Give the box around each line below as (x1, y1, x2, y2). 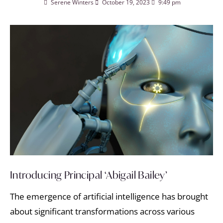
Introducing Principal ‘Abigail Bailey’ (10, 168, 168, 182)
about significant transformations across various (10, 206, 195, 218)
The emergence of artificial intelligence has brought (10, 191, 208, 203)
